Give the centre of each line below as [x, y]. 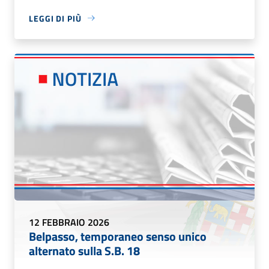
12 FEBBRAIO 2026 [69, 222]
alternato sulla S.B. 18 [84, 250]
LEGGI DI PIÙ [55, 18]
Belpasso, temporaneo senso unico [118, 236]
